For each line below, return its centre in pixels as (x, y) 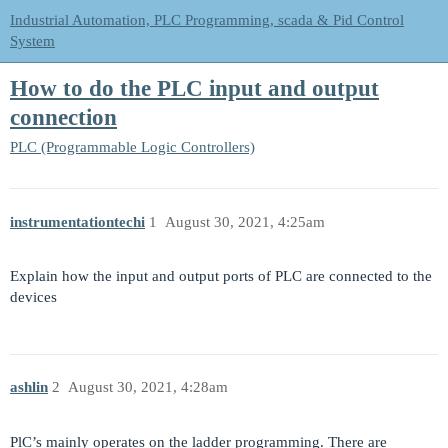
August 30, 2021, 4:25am (244, 221)
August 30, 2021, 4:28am (147, 387)
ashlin (29, 387)
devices (33, 297)
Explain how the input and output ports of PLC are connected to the (221, 276)
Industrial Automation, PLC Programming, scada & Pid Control (207, 20)
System (32, 41)
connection (63, 118)
